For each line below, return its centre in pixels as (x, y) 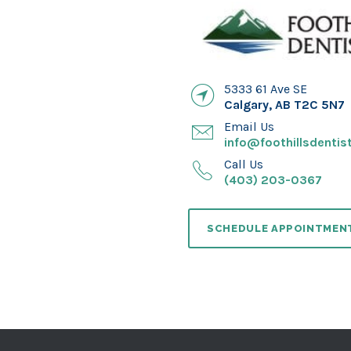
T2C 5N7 (319, 105)
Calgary (246, 105)
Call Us (244, 165)
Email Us (249, 127)
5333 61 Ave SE (266, 89)
